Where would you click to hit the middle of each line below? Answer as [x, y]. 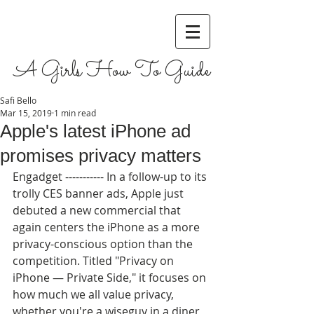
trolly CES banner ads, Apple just [100, 193]
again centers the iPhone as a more [108, 227]
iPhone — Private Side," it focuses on [111, 278]
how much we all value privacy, [95, 294]
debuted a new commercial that [98, 210]
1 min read [75, 113]
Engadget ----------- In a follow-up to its [111, 177]
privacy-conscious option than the [104, 244]
